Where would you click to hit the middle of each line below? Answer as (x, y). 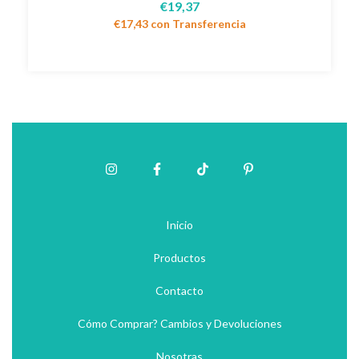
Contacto (179, 290)
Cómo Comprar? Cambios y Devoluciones (179, 323)
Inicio (179, 224)
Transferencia (209, 23)
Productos (179, 257)
